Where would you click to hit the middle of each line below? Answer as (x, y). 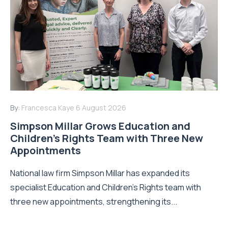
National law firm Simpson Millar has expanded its (100, 173)
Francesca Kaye (48, 107)
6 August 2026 (101, 107)
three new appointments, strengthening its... (94, 201)
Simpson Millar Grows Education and (100, 126)
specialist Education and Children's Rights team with (106, 187)
